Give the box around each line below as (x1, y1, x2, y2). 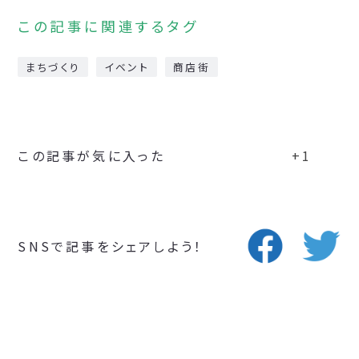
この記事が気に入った (18, 146, 166, 166)
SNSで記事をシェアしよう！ (18, 236, 204, 256)
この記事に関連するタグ (18, 16, 199, 37)
